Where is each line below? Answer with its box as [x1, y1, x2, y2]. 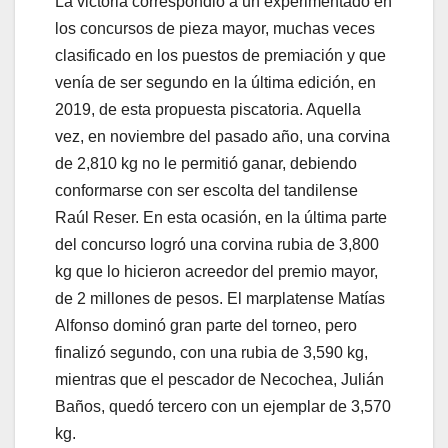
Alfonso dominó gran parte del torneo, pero [55, 316, 357, 334]
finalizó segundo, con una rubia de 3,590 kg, [55, 343, 368, 361]
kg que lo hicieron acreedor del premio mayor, [55, 262, 378, 280]
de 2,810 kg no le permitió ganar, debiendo [55, 154, 357, 172]
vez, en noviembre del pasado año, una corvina [55, 127, 390, 145]
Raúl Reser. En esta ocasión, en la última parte [55, 208, 387, 226]
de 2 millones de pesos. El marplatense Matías [55, 289, 385, 307]
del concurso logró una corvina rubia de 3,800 [55, 235, 379, 253]
